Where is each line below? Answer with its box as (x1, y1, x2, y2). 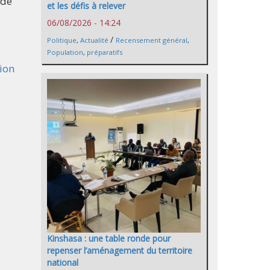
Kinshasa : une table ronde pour (47, 232, 171, 244)
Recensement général (116, 35, 187, 45)
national (47, 256, 78, 268)
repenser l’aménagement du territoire (47, 244, 192, 256)
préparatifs (87, 47, 122, 57)
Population (47, 47, 83, 57)
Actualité (80, 35, 108, 45)
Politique (47, 35, 77, 45)
